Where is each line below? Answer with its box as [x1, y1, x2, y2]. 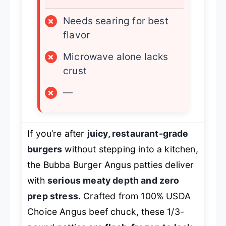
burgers [27, 143, 63, 154]
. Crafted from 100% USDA [78, 190, 191, 201]
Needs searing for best [63, 15, 168, 27]
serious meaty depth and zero [47, 175, 180, 186]
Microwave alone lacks [63, 50, 168, 63]
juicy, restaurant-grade [87, 128, 189, 139]
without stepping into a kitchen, [62, 143, 198, 154]
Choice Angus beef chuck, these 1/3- [27, 206, 184, 217]
